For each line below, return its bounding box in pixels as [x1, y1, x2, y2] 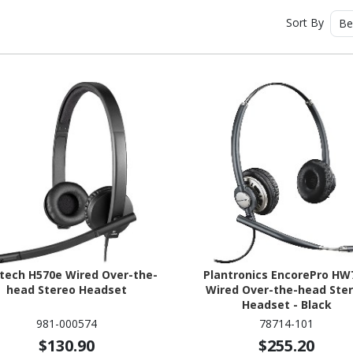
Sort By [285, 14, 327, 30]
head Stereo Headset [6, 281, 127, 297]
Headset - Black [241, 296, 332, 312]
